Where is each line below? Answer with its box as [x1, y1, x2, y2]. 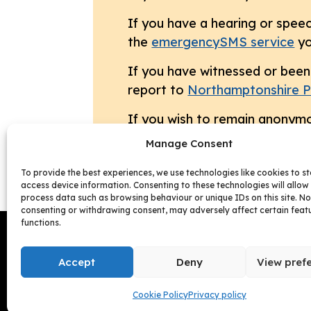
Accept [58, 255, 96, 269]
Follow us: [93, 231, 146, 246]
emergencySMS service [151, 34, 295, 51]
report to [128, 82, 188, 99]
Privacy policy [187, 289, 246, 300]
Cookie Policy [132, 289, 188, 300]
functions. [21, 217, 61, 228]
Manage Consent [146, 137, 233, 150]
